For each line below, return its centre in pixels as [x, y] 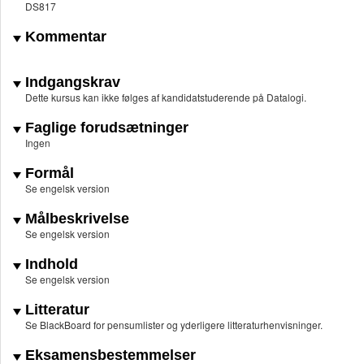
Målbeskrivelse [75, 219]
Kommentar [64, 37]
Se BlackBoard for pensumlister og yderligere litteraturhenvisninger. [174, 325]
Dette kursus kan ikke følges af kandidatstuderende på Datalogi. [167, 97]
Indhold [50, 264]
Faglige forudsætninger [105, 128]
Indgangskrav [71, 82]
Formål [48, 173]
